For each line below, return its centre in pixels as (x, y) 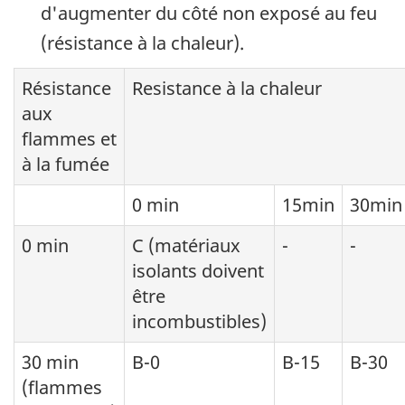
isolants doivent (198, 271)
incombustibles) (199, 322)
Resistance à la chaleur (227, 89)
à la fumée (66, 165)
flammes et (69, 139)
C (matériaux (186, 246)
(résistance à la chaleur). (142, 42)
